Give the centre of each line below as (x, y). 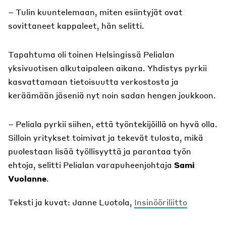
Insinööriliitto (161, 202)
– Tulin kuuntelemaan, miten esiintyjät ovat (95, 12)
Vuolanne (27, 179)
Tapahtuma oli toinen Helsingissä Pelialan (91, 54)
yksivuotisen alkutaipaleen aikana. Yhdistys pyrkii (107, 68)
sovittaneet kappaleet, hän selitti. (76, 26)
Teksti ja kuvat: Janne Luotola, (71, 202)
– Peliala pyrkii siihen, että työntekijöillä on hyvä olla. (113, 124)
